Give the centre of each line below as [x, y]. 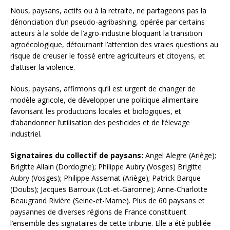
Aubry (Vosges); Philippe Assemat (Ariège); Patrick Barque [106, 178]
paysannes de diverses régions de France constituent [98, 212]
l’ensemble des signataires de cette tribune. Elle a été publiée [111, 223]
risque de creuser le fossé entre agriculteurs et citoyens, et [108, 56]
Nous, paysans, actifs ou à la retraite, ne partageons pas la [108, 11]
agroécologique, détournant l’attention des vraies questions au [114, 45]
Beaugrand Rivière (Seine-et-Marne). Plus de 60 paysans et [108, 201]
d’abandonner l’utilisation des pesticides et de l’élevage [100, 123]
